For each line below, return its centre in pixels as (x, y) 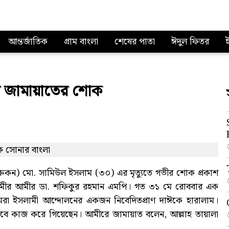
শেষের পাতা (135, 41)
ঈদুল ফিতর (190, 41)
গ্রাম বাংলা (81, 41)
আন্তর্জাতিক (28, 41)
